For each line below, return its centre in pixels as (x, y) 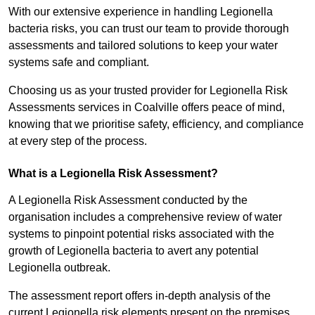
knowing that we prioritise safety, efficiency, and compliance (156, 124)
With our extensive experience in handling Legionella (141, 12)
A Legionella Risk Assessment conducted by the (128, 200)
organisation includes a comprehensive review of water (145, 217)
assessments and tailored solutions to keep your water (143, 46)
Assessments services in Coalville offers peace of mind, (147, 108)
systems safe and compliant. (79, 63)
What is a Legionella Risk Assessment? (113, 174)
